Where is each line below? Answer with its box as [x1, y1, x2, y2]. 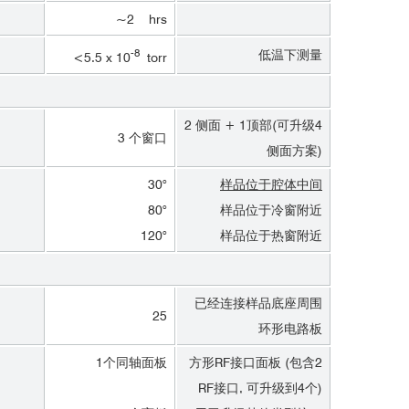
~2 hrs [116, 12, 167, 26]
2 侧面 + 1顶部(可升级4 [184, 118, 322, 132]
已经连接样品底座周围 [194, 296, 322, 310]
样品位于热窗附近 [209, 228, 322, 243]
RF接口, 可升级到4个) [198, 381, 322, 395]
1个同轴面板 [96, 355, 167, 370]
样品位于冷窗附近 [209, 203, 322, 217]
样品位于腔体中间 [220, 177, 322, 192]
